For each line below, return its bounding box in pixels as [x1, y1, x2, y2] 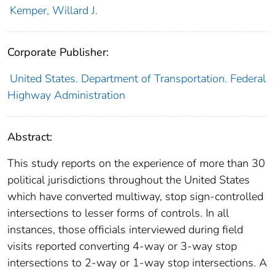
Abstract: [7, 130, 52, 145]
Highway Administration [7, 88, 125, 103]
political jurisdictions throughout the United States [7, 172, 250, 188]
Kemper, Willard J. [9, 3, 98, 18]
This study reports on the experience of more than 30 [7, 156, 265, 171]
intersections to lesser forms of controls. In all [7, 206, 229, 221]
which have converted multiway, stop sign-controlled [7, 189, 263, 204]
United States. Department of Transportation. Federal [9, 71, 266, 87]
